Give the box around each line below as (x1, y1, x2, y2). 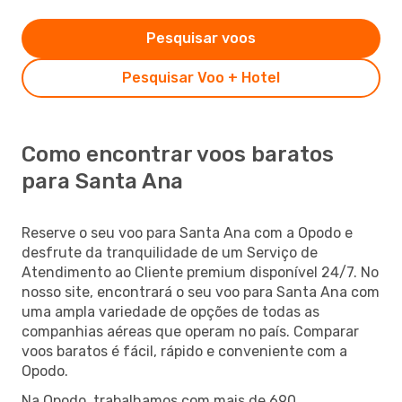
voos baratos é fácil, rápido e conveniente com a (22, 342, 347, 360)
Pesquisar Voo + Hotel (122, 68, 280, 86)
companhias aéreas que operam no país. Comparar (22, 322, 359, 340)
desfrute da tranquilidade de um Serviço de (22, 243, 318, 261)
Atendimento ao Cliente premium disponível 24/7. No (22, 263, 379, 281)
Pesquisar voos (146, 29, 256, 47)
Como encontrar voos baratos (22, 141, 334, 167)
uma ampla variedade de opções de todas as (22, 302, 319, 320)
